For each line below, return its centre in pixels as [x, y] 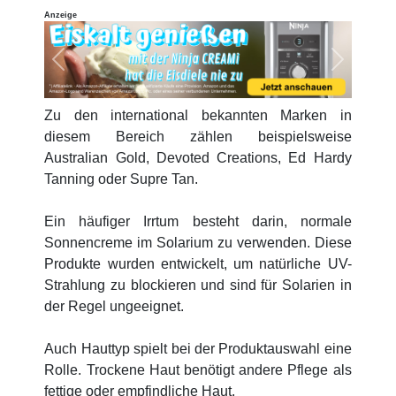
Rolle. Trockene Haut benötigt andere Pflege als [198, 369]
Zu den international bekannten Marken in [198, 115]
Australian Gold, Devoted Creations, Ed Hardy [198, 157]
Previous [91, 70]
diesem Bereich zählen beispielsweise [198, 136]
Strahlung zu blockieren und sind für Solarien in [198, 285]
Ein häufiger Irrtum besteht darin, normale [198, 221]
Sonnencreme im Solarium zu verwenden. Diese [198, 242]
